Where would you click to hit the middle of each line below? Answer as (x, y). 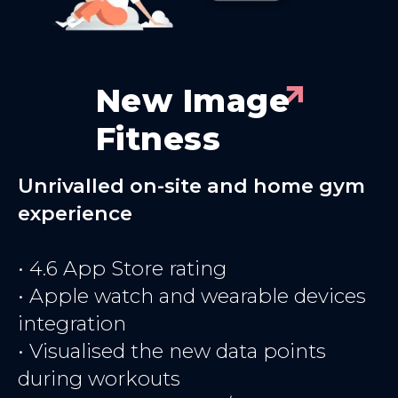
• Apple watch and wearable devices (192, 295)
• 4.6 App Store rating (122, 268)
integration (72, 323)
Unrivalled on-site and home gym (191, 185)
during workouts (99, 378)
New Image (192, 100)
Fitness (158, 138)
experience (75, 213)
